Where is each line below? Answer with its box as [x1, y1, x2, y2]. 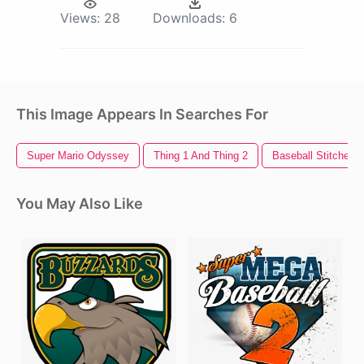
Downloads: [153, 10, 225, 27]
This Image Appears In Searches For [16, 106, 268, 123]
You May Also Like [16, 195, 143, 213]
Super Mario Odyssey [27, 149, 129, 162]
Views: [60, 10, 100, 27]
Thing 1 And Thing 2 [154, 149, 248, 162]
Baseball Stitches [272, 149, 355, 162]
